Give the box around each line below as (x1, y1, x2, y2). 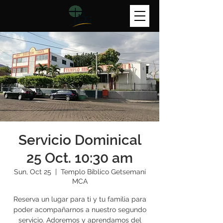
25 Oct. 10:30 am (26, 150, 133, 166)
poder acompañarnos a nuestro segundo (13, 206, 146, 214)
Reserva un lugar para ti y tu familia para (13, 195, 146, 203)
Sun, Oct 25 (13, 168, 51, 176)
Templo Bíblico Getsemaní (60, 168, 146, 176)
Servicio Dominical (18, 132, 141, 148)
